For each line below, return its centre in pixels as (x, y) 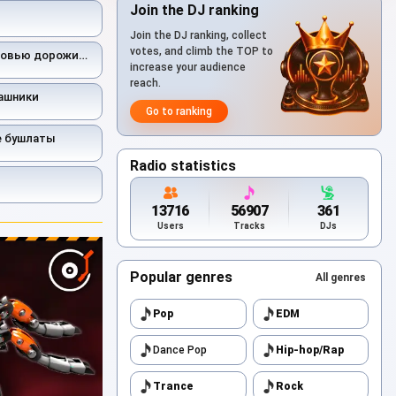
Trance (173, 386)
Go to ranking (179, 111)
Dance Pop (180, 350)
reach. (145, 83)
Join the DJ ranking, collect (198, 35)
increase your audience (188, 67)
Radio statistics (183, 166)
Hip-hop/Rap (309, 350)
